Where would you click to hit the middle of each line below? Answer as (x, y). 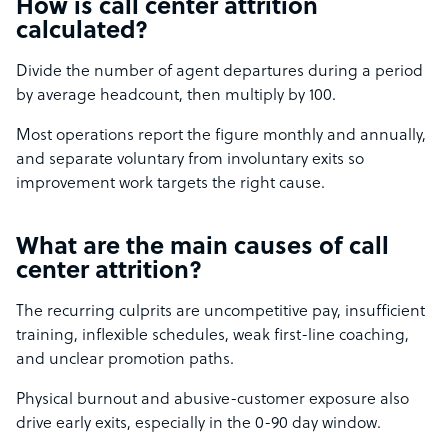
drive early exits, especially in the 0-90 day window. (198, 424)
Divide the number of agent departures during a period (219, 72)
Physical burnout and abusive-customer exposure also (212, 400)
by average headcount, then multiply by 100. (176, 96)
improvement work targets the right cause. (170, 184)
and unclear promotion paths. (125, 360)
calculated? (82, 32)
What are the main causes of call (202, 248)
